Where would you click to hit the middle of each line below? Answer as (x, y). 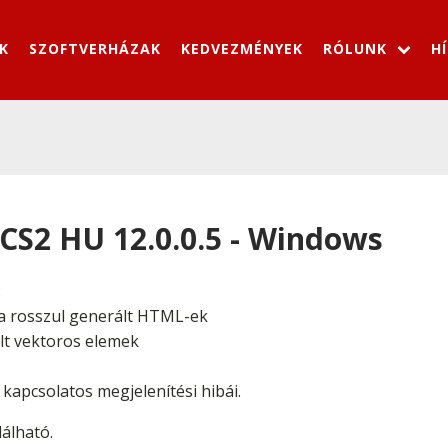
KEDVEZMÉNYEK (242, 48)
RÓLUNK (355, 48)
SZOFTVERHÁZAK (95, 48)
